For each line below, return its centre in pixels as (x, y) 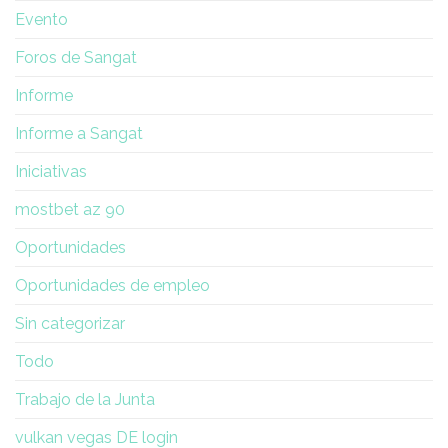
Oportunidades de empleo (112, 286)
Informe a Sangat (79, 134)
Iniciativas (51, 172)
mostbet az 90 (70, 210)
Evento (41, 20)
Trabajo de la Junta (85, 400)
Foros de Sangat (76, 58)
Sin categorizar (70, 324)
